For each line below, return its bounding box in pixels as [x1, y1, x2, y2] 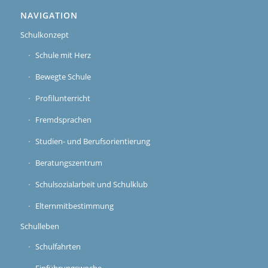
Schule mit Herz [35, 49, 91, 60]
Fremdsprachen [35, 114, 92, 125]
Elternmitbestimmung [35, 200, 114, 211]
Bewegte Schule [35, 71, 91, 82]
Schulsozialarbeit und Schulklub [35, 178, 148, 190]
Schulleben [20, 220, 59, 232]
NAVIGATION [20, 9, 78, 21]
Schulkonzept [20, 29, 69, 40]
